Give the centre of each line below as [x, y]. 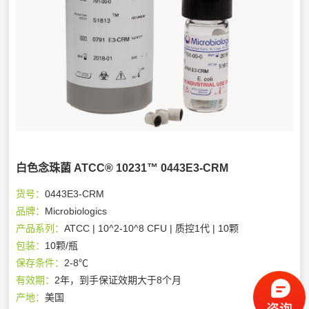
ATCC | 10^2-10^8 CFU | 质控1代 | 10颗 [152, 228]
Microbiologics [76, 211]
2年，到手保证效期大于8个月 [118, 280]
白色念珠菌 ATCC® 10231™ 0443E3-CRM [122, 168]
